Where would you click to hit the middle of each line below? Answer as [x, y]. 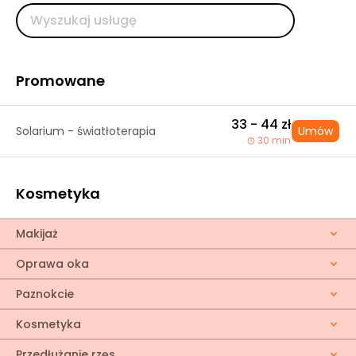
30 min [274, 140]
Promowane [60, 81]
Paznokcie [45, 294]
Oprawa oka [52, 264]
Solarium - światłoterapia [86, 131]
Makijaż [37, 234]
